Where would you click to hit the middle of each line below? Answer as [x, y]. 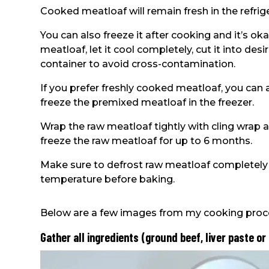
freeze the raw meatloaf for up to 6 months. [147, 141]
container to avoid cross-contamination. [138, 64]
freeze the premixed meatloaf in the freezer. [147, 102]
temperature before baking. [108, 179]
